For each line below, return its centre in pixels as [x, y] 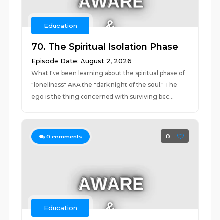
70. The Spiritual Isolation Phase [105, 47]
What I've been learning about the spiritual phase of [108, 73]
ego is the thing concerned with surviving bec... [103, 96]
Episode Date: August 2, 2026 [82, 61]
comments [66, 137]
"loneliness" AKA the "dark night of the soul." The [105, 85]
